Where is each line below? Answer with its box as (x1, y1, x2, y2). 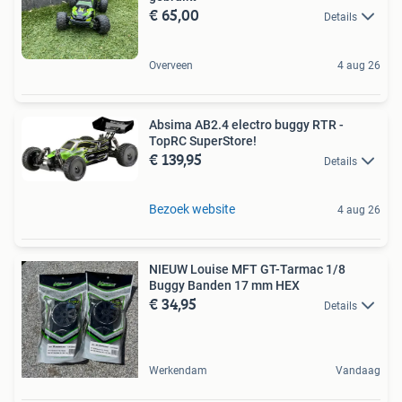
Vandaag (336, 364, 380, 378)
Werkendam (149, 364, 207, 378)
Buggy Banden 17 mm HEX (149, 278, 300, 293)
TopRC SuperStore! (149, 133, 257, 148)
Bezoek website (149, 202, 235, 217)
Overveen (149, 58, 193, 72)
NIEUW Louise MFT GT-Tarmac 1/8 (149, 262, 345, 277)
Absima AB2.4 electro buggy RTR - (149, 117, 344, 132)
